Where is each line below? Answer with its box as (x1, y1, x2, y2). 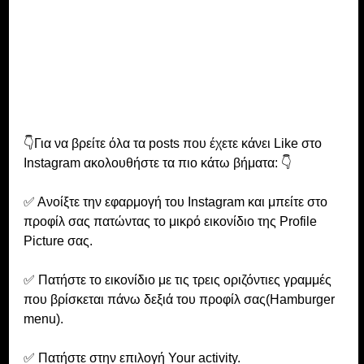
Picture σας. (23, 233, 93, 248)
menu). (23, 311, 63, 326)
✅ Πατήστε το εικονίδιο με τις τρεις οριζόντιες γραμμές (23, 272, 335, 287)
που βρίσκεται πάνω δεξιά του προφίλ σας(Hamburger (23, 292, 338, 306)
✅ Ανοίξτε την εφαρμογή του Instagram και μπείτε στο (23, 194, 331, 209)
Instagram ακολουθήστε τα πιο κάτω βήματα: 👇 (23, 155, 292, 170)
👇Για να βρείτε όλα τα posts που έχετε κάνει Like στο (23, 136, 325, 150)
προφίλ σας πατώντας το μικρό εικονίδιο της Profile (23, 214, 320, 228)
